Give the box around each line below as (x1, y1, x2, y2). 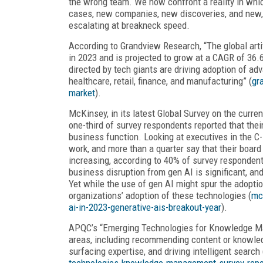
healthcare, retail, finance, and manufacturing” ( (69, 75, 252, 87)
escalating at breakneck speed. (69, 19, 190, 31)
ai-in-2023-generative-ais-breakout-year (69, 201, 221, 213)
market (69, 86, 95, 99)
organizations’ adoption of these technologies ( (69, 189, 251, 201)
